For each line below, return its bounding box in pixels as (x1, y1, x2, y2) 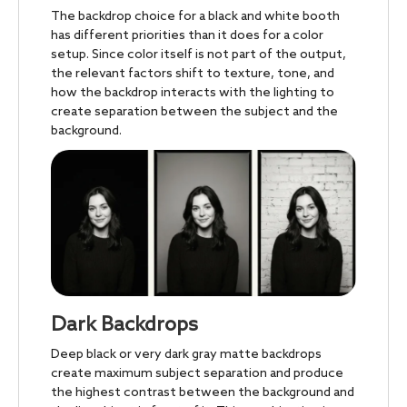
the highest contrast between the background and (51, 385, 354, 402)
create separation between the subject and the (51, 104, 338, 120)
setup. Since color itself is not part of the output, (51, 46, 346, 63)
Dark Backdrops (51, 313, 198, 338)
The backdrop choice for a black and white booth (51, 8, 340, 25)
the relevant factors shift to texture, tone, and (51, 65, 334, 82)
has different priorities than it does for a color (51, 27, 323, 44)
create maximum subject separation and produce (51, 366, 343, 382)
